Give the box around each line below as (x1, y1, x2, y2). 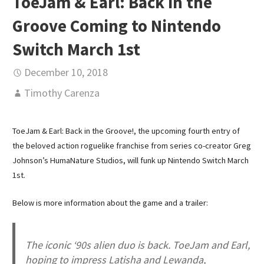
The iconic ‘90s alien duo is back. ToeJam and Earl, (25, 238, 250, 252)
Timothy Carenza (24, 86, 100, 100)
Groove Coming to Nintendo (12, 15, 221, 37)
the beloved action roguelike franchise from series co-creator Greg (12, 140, 251, 151)
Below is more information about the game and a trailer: (12, 197, 208, 208)
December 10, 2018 (24, 65, 108, 80)
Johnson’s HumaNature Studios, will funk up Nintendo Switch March (12, 155, 249, 166)
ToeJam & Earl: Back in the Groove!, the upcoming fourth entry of (12, 126, 240, 137)
